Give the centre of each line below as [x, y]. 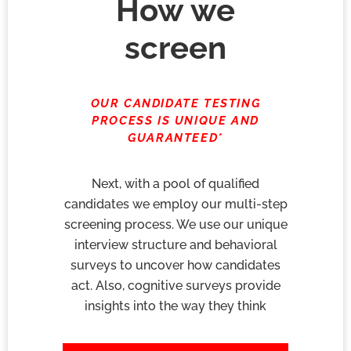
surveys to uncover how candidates [175, 265]
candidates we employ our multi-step [175, 204]
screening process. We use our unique [175, 224]
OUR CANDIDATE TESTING [175, 104]
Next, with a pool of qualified [175, 183]
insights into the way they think [175, 306]
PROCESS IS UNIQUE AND [175, 121]
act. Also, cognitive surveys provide [175, 285]
